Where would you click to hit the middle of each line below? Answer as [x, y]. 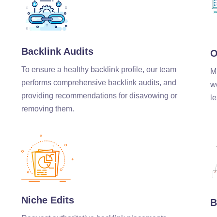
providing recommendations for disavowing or [99, 96]
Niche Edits [47, 200]
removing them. [47, 109]
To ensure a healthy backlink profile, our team [99, 70]
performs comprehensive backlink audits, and [99, 83]
